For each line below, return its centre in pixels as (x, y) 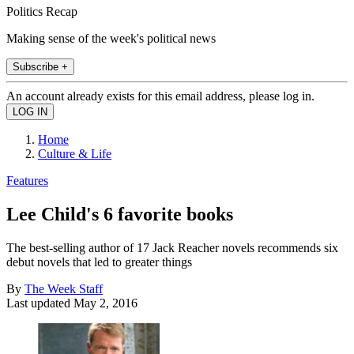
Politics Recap (42, 11)
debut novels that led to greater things (99, 262)
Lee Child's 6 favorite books (120, 214)
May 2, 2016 (105, 303)
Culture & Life (75, 153)
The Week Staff (64, 288)
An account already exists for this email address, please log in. (160, 96)
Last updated (40, 303)
